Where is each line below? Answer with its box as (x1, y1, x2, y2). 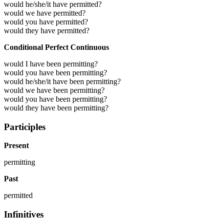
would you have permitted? (4, 17, 88, 26)
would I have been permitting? (4, 59, 98, 68)
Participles (4, 121, 45, 132)
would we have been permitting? (4, 86, 105, 94)
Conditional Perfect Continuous (4, 43, 109, 51)
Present (4, 141, 29, 150)
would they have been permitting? (4, 103, 109, 112)
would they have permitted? (4, 26, 89, 35)
